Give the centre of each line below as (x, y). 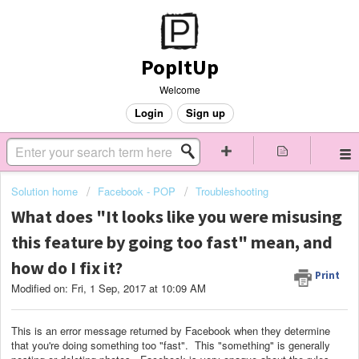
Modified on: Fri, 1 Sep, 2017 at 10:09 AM (109, 288)
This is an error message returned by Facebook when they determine (171, 330)
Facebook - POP (137, 191)
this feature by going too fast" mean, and (172, 242)
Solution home (46, 191)
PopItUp (179, 67)
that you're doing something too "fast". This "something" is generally (171, 345)
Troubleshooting (232, 191)
